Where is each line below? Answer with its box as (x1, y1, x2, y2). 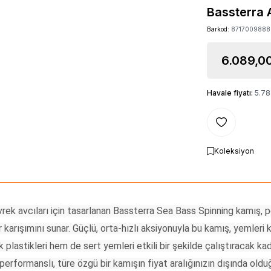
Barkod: (207, 25, 231, 33)
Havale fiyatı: (207, 88, 255, 97)
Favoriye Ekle (220, 121, 269, 131)
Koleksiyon (214, 146, 254, 155)
